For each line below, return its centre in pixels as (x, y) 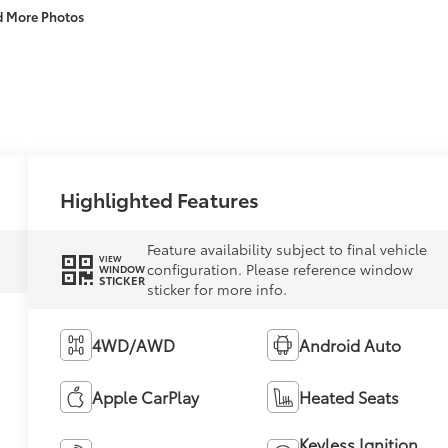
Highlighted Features (160, 198)
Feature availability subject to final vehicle (286, 249)
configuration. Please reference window (279, 269)
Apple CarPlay (146, 397)
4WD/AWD (134, 345)
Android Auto (349, 345)
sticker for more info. (216, 289)
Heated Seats (348, 397)
